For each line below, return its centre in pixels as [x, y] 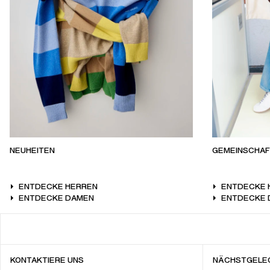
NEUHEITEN [32, 151]
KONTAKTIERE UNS [47, 260]
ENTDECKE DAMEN [56, 198]
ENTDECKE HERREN [58, 187]
